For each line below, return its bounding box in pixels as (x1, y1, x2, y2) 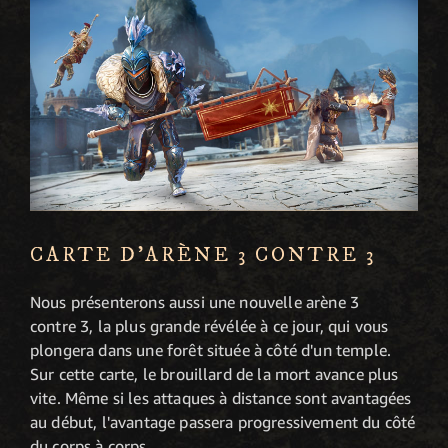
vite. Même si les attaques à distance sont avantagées (30, 388, 412, 409)
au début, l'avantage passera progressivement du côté (30, 412, 416, 433)
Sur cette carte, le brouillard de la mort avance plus (30, 364, 399, 385)
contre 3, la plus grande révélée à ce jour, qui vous (30, 316, 389, 337)
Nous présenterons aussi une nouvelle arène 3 (30, 292, 360, 313)
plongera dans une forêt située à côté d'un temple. (30, 340, 392, 361)
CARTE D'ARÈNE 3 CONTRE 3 (30, 243, 376, 269)
